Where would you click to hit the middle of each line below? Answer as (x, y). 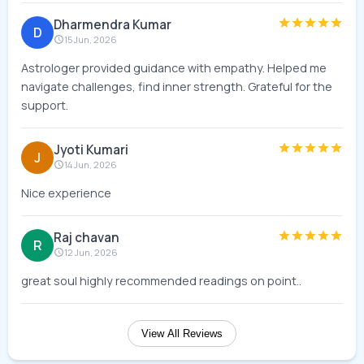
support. (45, 105)
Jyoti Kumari (91, 150)
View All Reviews (182, 334)
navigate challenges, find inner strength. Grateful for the (177, 87)
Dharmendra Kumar (113, 25)
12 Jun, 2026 (91, 252)
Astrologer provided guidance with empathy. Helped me (174, 68)
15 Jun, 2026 (90, 39)
